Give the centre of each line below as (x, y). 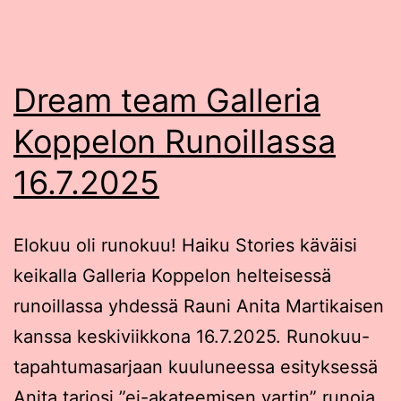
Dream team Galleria (167, 100)
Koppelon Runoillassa (175, 141)
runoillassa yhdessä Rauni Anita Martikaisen (199, 306)
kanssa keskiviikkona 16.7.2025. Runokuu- (192, 336)
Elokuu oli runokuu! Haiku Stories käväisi (185, 245)
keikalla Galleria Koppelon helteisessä (172, 275)
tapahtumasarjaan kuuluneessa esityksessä (196, 367)
